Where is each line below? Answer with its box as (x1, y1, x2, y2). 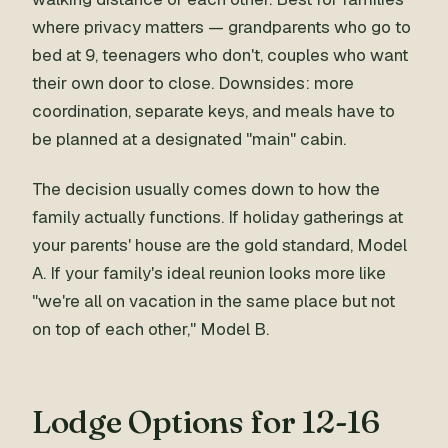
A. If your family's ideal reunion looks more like (32, 262, 386, 284)
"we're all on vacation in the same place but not (32, 290, 395, 312)
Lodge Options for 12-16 (32, 402, 380, 441)
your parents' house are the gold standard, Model (32, 234, 407, 256)
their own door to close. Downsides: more (32, 72, 354, 94)
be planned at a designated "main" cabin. (32, 128, 346, 150)
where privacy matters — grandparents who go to (32, 16, 411, 38)
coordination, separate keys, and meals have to (32, 100, 395, 122)
